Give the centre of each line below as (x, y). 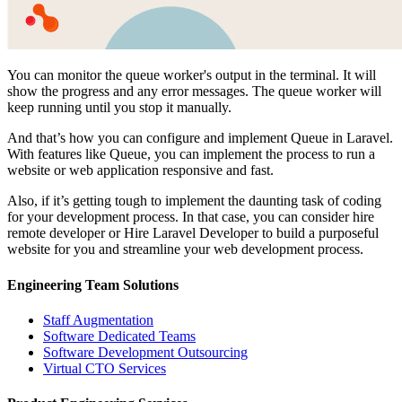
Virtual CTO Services (105, 368)
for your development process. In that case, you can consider (180, 217)
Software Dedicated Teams (119, 336)
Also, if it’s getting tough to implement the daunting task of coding (194, 201)
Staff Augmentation (98, 319)
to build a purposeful (319, 233)
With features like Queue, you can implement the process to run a (191, 154)
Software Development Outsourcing (145, 352)
